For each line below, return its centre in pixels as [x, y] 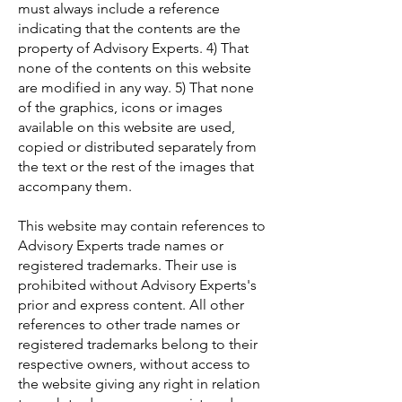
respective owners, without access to [134, 364]
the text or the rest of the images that [136, 166]
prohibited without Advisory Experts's [137, 285]
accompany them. [75, 186]
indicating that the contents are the [129, 28]
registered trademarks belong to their [138, 344]
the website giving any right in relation [139, 384]
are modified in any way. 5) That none [136, 87]
